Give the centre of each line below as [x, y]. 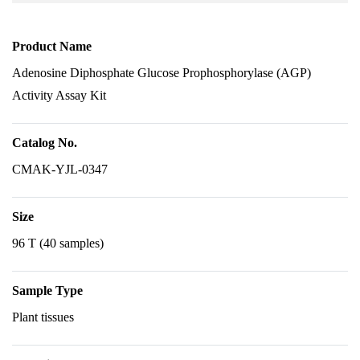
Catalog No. [45, 143]
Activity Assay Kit [59, 95]
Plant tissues [43, 317]
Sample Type [47, 290]
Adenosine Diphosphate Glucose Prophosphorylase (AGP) [162, 73]
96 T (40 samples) [58, 243]
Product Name [52, 46]
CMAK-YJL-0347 [60, 169]
